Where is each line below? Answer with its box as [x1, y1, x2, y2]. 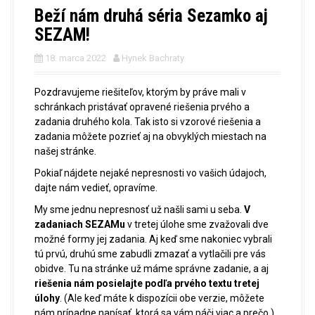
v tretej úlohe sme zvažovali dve [125, 218, 269, 230]
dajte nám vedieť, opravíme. [34, 181, 157, 193]
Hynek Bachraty [122, 52, 184, 63]
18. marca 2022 [45, 52, 106, 63]
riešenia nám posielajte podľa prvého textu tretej [34, 277, 259, 289]
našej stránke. [34, 145, 96, 157]
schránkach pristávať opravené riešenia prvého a [34, 101, 250, 112]
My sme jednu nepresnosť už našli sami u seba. [34, 203, 244, 215]
